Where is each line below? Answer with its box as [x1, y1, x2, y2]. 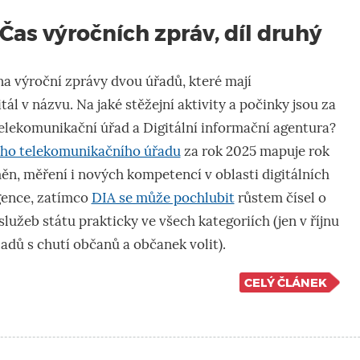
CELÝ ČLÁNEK [243, 275, 327, 290]
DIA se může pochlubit [91, 189, 235, 207]
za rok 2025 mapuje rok [180, 142, 329, 160]
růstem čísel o [234, 189, 326, 207]
